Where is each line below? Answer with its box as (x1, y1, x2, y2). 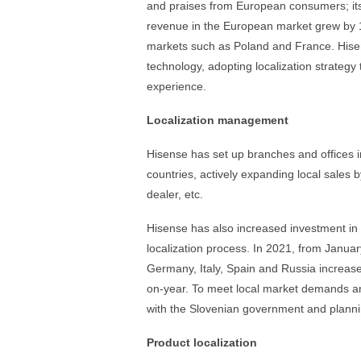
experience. (147, 80, 206, 93)
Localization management (147, 114, 288, 127)
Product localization (147, 336, 257, 349)
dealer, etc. (147, 188, 203, 201)
